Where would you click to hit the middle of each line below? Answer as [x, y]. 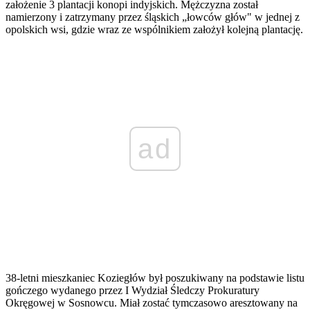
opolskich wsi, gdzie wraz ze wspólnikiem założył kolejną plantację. [154, 30]
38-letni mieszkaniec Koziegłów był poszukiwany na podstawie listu [155, 278]
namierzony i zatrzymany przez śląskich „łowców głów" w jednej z [153, 17]
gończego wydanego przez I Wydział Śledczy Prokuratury [133, 291]
